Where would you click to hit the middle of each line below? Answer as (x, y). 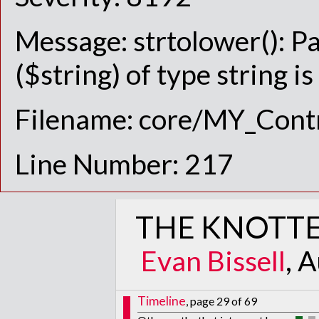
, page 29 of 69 (221, 301)
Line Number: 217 (124, 163)
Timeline (162, 301)
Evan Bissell (214, 260)
